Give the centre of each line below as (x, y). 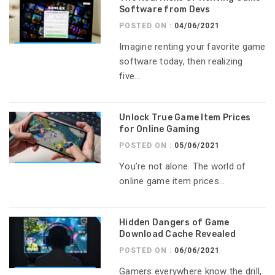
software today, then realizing (181, 62)
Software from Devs (165, 10)
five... (130, 76)
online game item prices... (172, 181)
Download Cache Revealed (177, 234)
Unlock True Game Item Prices (185, 118)
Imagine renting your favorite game (192, 47)
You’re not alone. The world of (183, 167)
